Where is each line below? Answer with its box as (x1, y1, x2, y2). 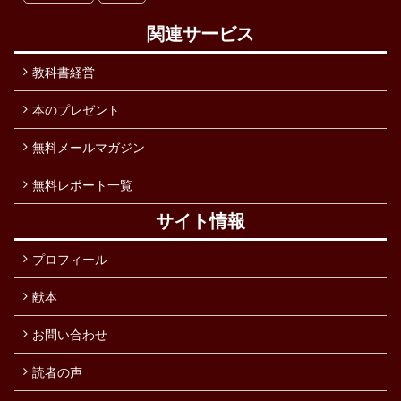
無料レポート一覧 (32, 176, 132, 192)
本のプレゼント (32, 101, 120, 117)
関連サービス (147, 22, 254, 45)
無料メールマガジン (32, 139, 145, 155)
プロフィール (32, 251, 107, 267)
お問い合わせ (32, 326, 107, 342)
